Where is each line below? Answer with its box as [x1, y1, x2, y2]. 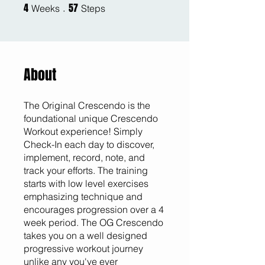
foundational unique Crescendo [24, 112, 158, 124]
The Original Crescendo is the [24, 99, 150, 111]
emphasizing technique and [24, 190, 143, 202]
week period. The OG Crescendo [24, 216, 163, 228]
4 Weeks [60, 2, 83, 9]
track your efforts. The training [24, 164, 148, 176]
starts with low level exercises [24, 177, 148, 189]
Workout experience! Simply [24, 125, 143, 137]
